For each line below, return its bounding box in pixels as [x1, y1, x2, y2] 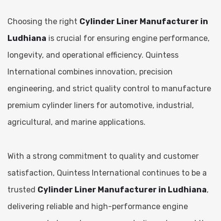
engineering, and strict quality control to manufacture [7, 83, 211, 93]
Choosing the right [7, 16, 79, 26]
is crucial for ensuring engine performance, [46, 33, 210, 43]
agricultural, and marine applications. [7, 117, 146, 127]
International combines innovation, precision [7, 67, 173, 76]
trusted [7, 184, 37, 194]
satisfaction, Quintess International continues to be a [7, 168, 207, 178]
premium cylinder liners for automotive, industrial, [7, 100, 194, 110]
